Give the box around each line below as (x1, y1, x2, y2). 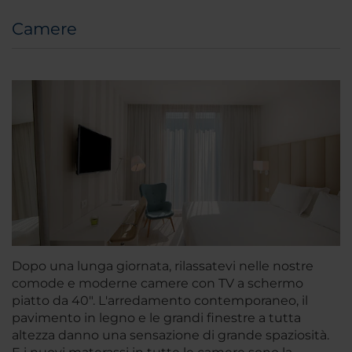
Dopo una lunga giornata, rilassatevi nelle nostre (12, 258, 313, 274)
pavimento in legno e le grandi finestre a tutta (12, 310, 301, 326)
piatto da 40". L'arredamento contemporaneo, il (12, 293, 308, 309)
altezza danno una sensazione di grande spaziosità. (12, 328, 329, 343)
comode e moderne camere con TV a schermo (12, 276, 303, 291)
